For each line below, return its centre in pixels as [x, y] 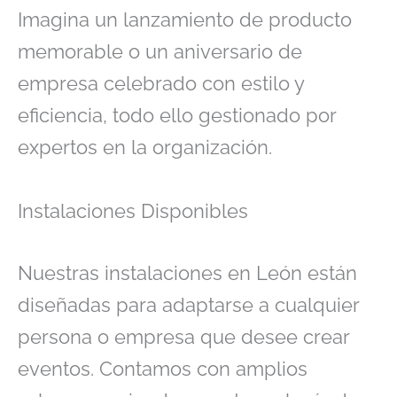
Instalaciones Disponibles [133, 210]
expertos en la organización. [145, 148]
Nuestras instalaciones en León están [187, 272]
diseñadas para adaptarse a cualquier [188, 304]
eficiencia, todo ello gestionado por [177, 116]
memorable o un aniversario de [160, 52]
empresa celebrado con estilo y [161, 84]
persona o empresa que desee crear [183, 336]
